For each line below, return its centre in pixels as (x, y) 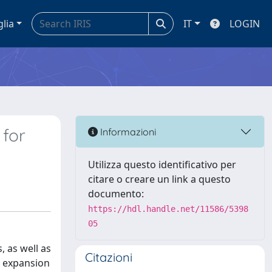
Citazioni (109, 257)
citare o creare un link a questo (159, 179)
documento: (116, 194)
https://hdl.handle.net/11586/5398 (168, 209)
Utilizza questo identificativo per (162, 165)
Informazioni (127, 131)
